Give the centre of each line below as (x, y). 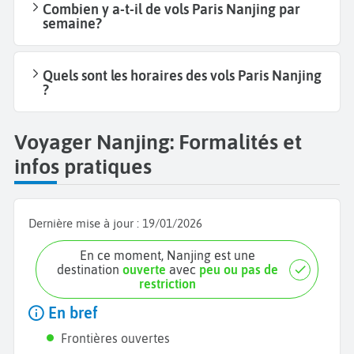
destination (90, 270)
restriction (168, 284)
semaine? (72, 23)
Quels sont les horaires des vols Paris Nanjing (182, 75)
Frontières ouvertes (116, 339)
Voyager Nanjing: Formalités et (158, 142)
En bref (71, 313)
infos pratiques (83, 167)
